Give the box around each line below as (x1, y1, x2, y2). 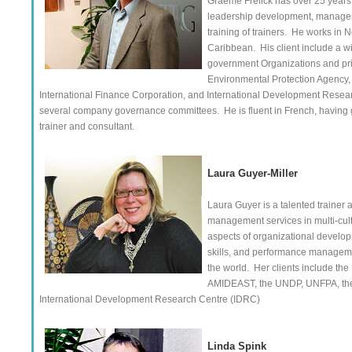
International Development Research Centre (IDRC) (39, 294, 260, 305)
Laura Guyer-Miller (207, 167, 298, 179)
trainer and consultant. (39, 121, 134, 132)
